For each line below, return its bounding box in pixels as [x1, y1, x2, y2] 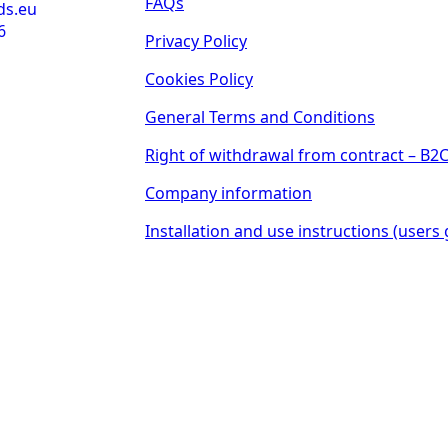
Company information [145, 182, 312, 204]
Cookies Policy [145, 68, 253, 90]
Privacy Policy [145, 30, 247, 52]
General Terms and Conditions [145, 106, 375, 128]
